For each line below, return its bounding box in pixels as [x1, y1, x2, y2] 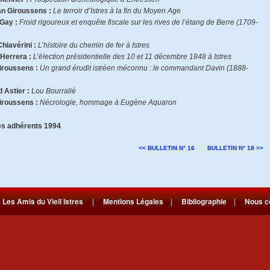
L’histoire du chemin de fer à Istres [38, 41, 149, 49]
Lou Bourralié [31, 87, 76, 95]
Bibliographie [181, 195, 227, 207]
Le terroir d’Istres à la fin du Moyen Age [53, 7, 181, 15]
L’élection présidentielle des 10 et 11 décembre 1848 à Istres [33, 52, 231, 61]
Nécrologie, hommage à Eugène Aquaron [40, 98, 177, 107]
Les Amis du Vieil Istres [2, 195, 83, 207]
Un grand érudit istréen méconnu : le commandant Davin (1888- [40, 64, 248, 72]
